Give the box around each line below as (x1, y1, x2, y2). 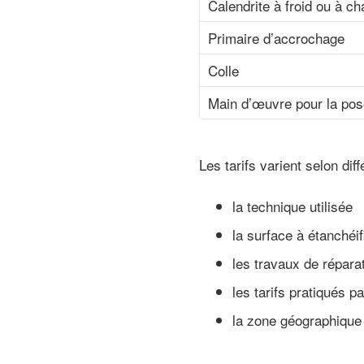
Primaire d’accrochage (207, 28, 344, 49)
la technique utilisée (232, 195, 353, 216)
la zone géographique (232, 309, 362, 330)
